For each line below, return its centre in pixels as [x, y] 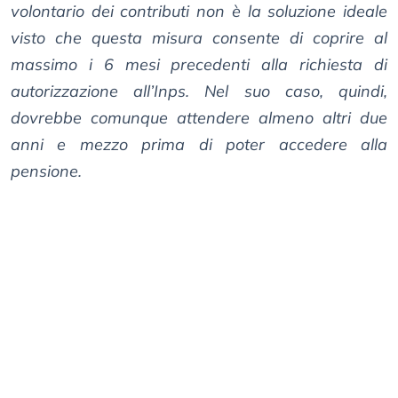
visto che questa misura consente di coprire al [199, 38]
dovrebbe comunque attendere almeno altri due [199, 118]
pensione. [46, 171]
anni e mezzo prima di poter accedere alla [199, 145]
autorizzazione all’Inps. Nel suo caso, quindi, [199, 92]
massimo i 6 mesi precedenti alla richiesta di [199, 65]
